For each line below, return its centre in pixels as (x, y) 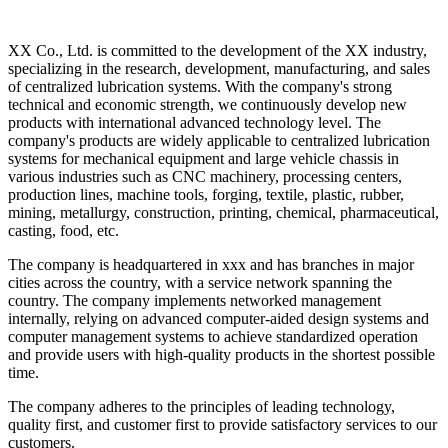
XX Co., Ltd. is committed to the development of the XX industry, (217, 51)
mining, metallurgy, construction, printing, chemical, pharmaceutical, (223, 213)
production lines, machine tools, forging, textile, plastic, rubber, (206, 195)
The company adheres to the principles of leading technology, (201, 407)
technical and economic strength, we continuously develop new (207, 105)
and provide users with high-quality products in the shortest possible (221, 355)
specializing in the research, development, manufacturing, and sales (219, 69)
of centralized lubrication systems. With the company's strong (200, 87)
